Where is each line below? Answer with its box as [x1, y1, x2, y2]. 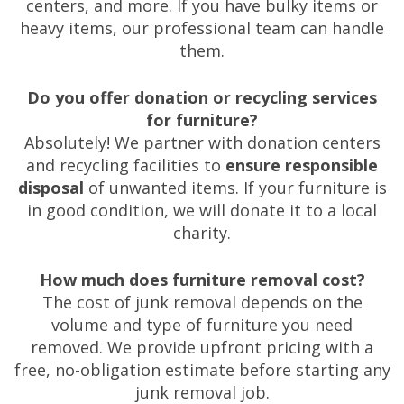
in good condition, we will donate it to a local [27, 199, 377, 222]
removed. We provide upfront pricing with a [31, 336, 373, 359]
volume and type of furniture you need [51, 314, 353, 336]
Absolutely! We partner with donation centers [23, 132, 381, 154]
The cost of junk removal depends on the [41, 291, 363, 314]
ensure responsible [225, 154, 378, 177]
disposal [17, 177, 84, 199]
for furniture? [146, 109, 258, 132]
